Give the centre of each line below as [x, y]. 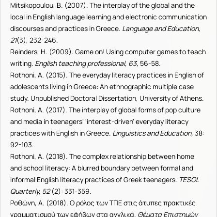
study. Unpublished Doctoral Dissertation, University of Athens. [107, 98]
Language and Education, [161, 28]
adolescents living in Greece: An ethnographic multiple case [102, 86]
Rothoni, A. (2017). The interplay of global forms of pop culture [105, 110]
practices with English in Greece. [61, 133]
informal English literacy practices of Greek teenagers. [94, 179]
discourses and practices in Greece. [66, 28]
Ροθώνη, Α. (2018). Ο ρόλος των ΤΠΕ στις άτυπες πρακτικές [103, 203]
